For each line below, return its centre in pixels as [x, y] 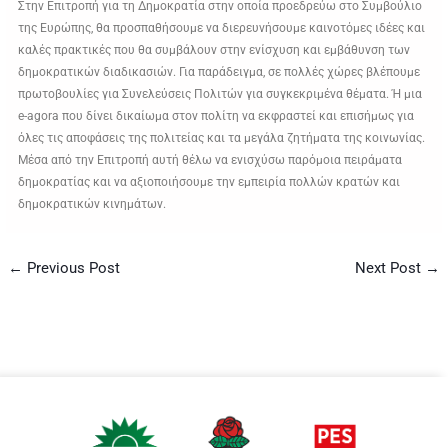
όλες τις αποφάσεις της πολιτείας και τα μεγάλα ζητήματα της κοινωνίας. [222, 138]
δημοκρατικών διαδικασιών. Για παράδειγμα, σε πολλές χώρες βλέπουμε [219, 72]
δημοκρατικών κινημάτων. [92, 204]
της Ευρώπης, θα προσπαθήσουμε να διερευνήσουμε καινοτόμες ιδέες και [222, 28]
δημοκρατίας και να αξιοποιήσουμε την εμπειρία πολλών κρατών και [209, 182]
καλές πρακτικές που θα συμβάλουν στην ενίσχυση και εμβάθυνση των [214, 50]
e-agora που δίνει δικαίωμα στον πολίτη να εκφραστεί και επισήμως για [216, 116]
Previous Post [72, 268]
